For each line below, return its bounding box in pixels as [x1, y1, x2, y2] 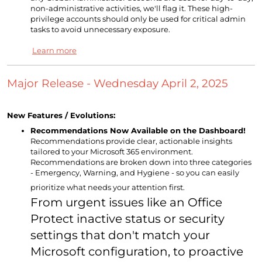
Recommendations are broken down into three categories [30, 157, 251, 167]
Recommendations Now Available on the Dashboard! [30, 126, 246, 136]
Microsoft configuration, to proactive [30, 244, 243, 259]
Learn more [32, 46, 77, 56]
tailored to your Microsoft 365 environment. [30, 147, 193, 157]
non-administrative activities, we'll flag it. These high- [30, 4, 233, 13]
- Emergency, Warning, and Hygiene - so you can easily [30, 168, 239, 178]
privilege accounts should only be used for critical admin [30, 14, 246, 24]
